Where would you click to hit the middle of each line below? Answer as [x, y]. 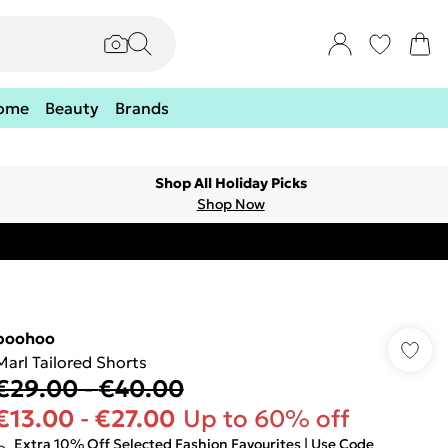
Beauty [71, 108]
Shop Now [230, 204]
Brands [141, 108]
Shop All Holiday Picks [230, 183]
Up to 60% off [266, 419]
